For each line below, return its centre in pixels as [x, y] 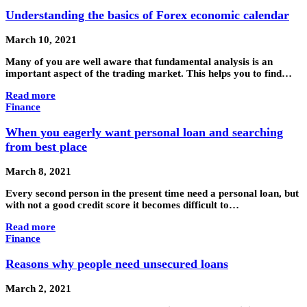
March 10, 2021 [41, 40]
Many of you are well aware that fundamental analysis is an [139, 62]
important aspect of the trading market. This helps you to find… [149, 74]
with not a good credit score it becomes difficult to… [122, 205]
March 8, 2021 [38, 172]
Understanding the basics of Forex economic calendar [147, 15]
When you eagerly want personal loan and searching [144, 132]
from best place [46, 146]
